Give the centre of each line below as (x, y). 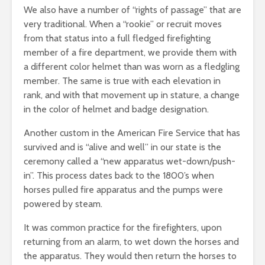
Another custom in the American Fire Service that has (132, 133)
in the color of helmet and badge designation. (116, 109)
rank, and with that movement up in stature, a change (132, 95)
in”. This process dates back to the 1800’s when (119, 175)
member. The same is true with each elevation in (122, 81)
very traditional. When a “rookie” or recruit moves (123, 24)
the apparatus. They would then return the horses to (130, 256)
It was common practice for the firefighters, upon (123, 227)
